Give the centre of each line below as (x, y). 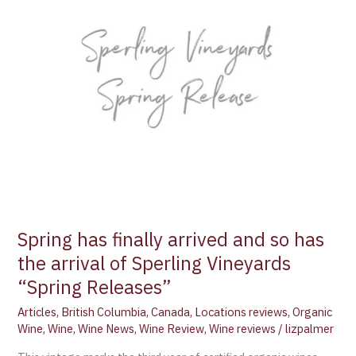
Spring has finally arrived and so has (171, 240)
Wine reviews (243, 328)
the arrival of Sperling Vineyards (155, 264)
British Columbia (104, 311)
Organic (313, 311)
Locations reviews (242, 311)
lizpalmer (310, 328)
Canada (171, 311)
